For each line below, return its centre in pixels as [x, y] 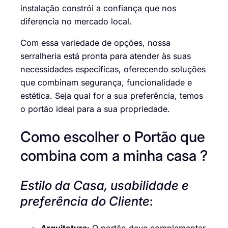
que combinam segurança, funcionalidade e [106, 82]
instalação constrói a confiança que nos [98, 8]
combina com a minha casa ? [114, 156]
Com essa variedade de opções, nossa [95, 42]
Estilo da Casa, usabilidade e [105, 185]
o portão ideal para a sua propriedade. [95, 109]
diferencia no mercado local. [76, 21]
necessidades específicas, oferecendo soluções [113, 69]
